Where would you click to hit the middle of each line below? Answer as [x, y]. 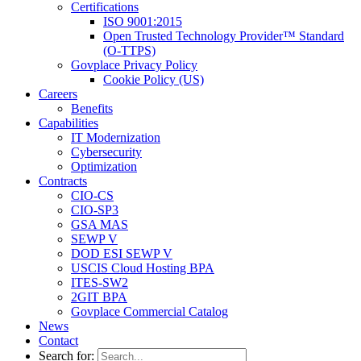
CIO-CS [92, 196]
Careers [58, 94]
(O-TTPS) [129, 51]
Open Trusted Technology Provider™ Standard [224, 36]
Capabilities [68, 123]
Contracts [63, 181]
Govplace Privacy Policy [134, 65]
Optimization [104, 167]
